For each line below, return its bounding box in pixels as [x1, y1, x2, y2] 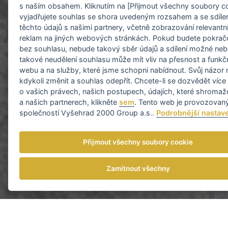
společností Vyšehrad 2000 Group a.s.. [19, 108, 157, 117]
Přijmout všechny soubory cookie [83, 138, 193, 147]
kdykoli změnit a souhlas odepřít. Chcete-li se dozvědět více [19, 76, 226, 85]
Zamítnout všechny [106, 164, 170, 173]
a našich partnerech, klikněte [19, 97, 120, 106]
